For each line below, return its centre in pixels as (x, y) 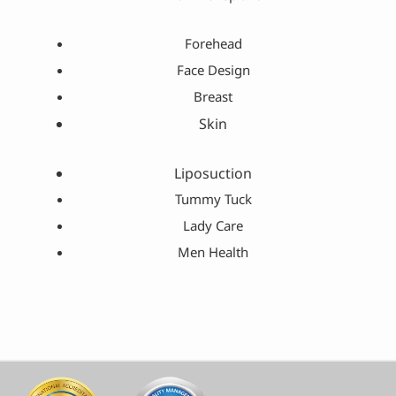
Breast (213, 98)
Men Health (213, 253)
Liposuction (213, 174)
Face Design (213, 72)
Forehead (213, 45)
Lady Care (213, 226)
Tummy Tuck (213, 200)
